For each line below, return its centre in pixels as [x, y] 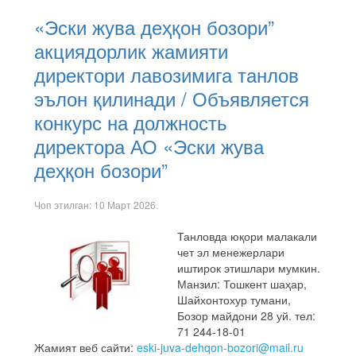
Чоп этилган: [64, 205]
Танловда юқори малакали [247, 236]
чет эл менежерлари [231, 252]
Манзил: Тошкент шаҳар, [242, 284]
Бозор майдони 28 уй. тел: [246, 315]
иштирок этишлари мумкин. [249, 268]
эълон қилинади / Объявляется [172, 98]
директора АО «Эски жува [149, 146]
